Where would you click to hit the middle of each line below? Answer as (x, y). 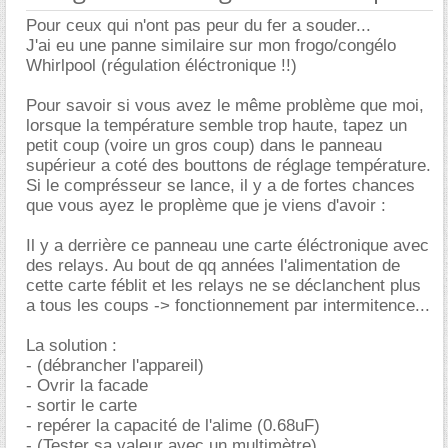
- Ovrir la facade (87, 385)
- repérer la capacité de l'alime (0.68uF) (173, 425)
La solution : (71, 345)
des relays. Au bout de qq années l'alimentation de (213, 265)
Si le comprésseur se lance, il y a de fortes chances (220, 185)
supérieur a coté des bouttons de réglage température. (228, 165)
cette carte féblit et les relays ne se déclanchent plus (223, 285)
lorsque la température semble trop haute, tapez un (216, 125)
